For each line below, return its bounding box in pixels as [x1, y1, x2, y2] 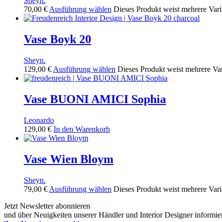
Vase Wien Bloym [24, 152, 113, 166]
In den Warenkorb [54, 125, 110, 134]
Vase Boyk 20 [24, 33, 91, 46]
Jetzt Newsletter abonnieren [4, 201, 90, 210]
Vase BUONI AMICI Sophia [24, 93, 166, 106]
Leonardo [24, 116, 54, 125]
